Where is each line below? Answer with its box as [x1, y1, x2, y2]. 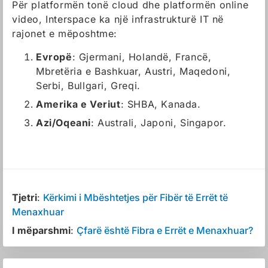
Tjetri [12, 191, 37, 203]
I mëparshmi [12, 224, 71, 236]
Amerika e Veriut [36, 98, 121, 110]
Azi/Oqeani [36, 117, 91, 129]
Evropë [36, 51, 72, 63]
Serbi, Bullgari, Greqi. [36, 80, 141, 92]
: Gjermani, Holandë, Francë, [72, 51, 212, 63]
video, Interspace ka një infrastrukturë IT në [12, 13, 224, 25]
